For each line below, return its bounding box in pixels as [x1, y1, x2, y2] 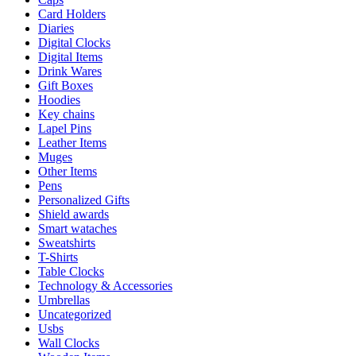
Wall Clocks [38, 335, 99, 350]
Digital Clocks [38, 35, 110, 49]
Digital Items [38, 49, 103, 64]
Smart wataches [38, 221, 117, 235]
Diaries [38, 21, 74, 35]
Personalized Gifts [38, 192, 130, 207]
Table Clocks [38, 264, 104, 278]
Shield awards [38, 207, 109, 221]
